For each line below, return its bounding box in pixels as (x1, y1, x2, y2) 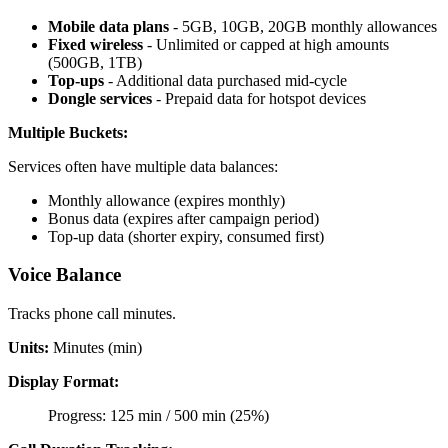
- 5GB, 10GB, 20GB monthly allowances (169, 17, 437, 35)
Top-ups (48, 71, 104, 89)
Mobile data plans (48, 17, 169, 35)
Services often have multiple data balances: (8, 157, 278, 175)
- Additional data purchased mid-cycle (104, 71, 347, 89)
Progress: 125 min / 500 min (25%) (48, 407, 269, 425)
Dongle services (48, 89, 152, 107)
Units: (8, 339, 49, 357)
